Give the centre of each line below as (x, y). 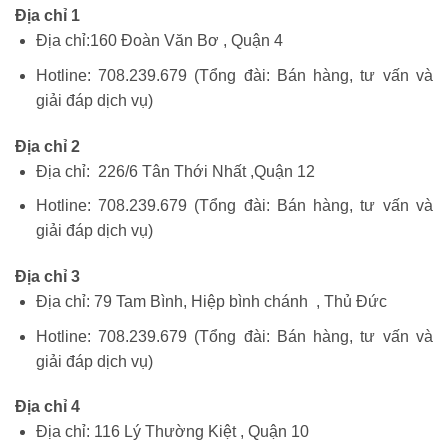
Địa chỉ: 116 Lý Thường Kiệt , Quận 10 (172, 432)
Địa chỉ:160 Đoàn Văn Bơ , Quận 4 (159, 41)
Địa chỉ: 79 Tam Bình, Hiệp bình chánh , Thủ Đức (211, 302)
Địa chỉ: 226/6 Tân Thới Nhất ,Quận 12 (175, 171)
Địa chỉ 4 (47, 407)
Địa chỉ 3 (47, 277)
